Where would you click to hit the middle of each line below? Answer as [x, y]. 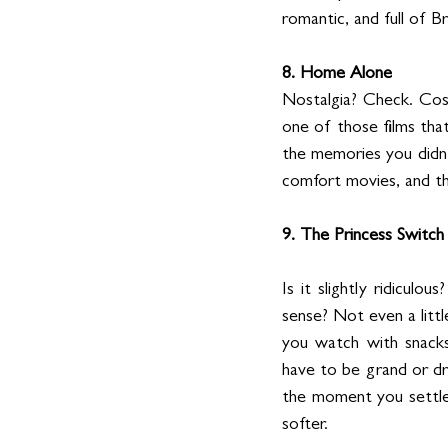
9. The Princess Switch [363, 236]
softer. [307, 425]
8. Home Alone [337, 74]
